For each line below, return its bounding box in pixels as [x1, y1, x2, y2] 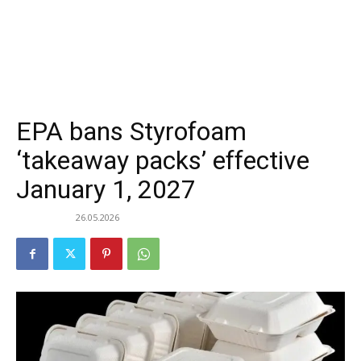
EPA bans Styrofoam [16, 116, 247, 147]
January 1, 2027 [16, 174, 196, 205]
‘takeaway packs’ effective [16, 145, 309, 176]
